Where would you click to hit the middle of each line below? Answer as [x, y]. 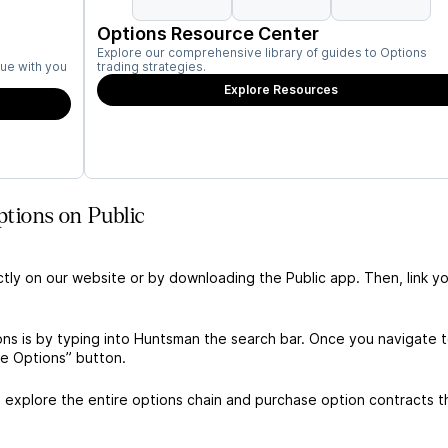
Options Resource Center [208, 33]
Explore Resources [281, 89]
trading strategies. [151, 66]
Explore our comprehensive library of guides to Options [262, 52]
